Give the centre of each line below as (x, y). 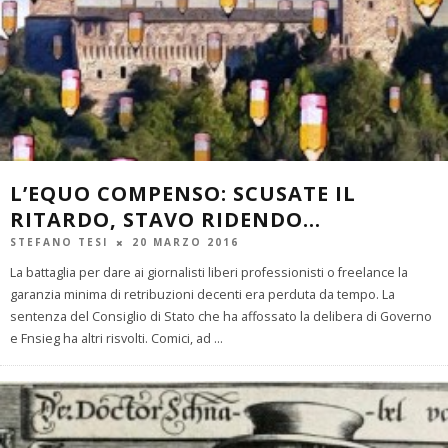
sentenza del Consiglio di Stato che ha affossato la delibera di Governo (221, 316)
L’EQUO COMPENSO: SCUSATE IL (183, 194)
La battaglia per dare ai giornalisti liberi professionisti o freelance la (209, 272)
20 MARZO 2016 (185, 242)
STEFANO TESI (59, 242)
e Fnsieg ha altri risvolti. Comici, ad (112, 338)
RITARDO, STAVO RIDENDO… (165, 220)
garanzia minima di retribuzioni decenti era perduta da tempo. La (202, 294)
